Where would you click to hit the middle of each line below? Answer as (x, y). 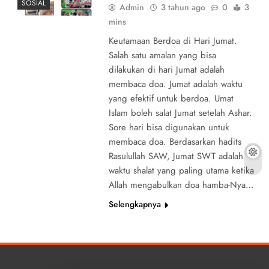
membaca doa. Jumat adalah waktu (175, 84)
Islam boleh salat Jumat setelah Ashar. (180, 113)
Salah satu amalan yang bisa (162, 55)
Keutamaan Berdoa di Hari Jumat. (173, 41)
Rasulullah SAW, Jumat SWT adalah (176, 156)
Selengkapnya (134, 204)
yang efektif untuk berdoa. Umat (171, 98)
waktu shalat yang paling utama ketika (181, 170)
